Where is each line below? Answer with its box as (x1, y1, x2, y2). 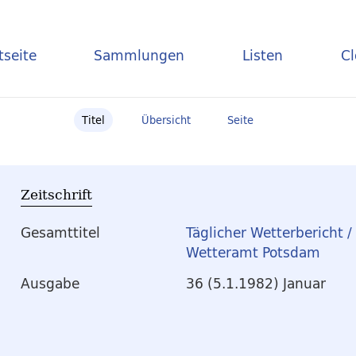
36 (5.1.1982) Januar (186, 272, 326, 296)
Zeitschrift (21, 184, 92, 204)
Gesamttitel (21, 221, 100, 245)
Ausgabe (21, 272, 79, 296)
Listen (242, 43, 284, 67)
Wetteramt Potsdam (186, 241, 320, 265)
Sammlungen (94, 43, 185, 67)
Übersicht (141, 111, 191, 129)
